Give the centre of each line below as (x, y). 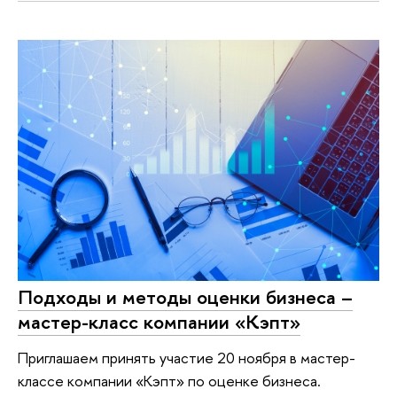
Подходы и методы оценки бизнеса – (185, 297)
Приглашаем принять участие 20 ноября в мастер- (187, 357)
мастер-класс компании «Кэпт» (159, 322)
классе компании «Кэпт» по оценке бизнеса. (169, 380)
